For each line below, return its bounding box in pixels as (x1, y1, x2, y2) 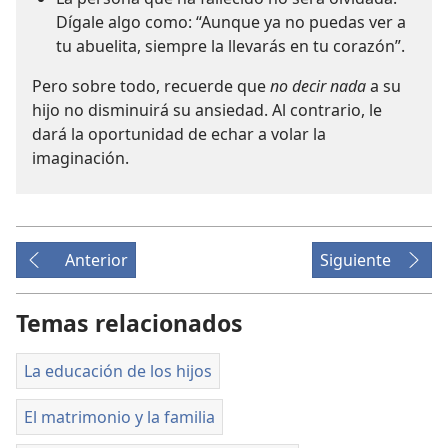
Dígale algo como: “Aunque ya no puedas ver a (56, 10, 406, 33)
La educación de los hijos (24, 359, 212, 382)
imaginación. (32, 146, 129, 169)
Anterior (65, 248, 128, 271)
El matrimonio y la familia (24, 405, 215, 428)
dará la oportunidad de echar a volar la (32, 122, 326, 145)
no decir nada (270, 74, 370, 97)
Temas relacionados (16, 306, 243, 339)
